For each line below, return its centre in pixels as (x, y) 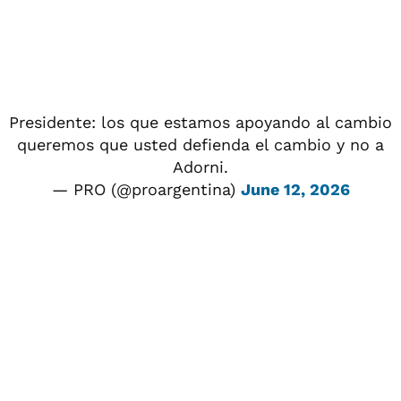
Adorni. (200, 166)
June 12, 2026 (295, 189)
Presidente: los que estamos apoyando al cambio (200, 122)
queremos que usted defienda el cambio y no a (200, 144)
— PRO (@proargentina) (146, 189)
